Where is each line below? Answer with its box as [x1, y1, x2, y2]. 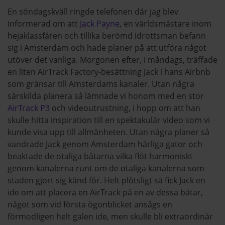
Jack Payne [80, 18, 120, 29]
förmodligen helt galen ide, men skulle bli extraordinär [8, 210, 213, 222]
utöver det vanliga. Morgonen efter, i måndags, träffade [8, 54, 217, 65]
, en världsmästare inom [120, 18, 211, 29]
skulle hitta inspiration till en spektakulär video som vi [8, 114, 210, 126]
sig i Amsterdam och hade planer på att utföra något [8, 42, 206, 53]
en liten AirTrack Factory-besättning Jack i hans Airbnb [8, 66, 210, 77]
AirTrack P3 [8, 102, 50, 114]
